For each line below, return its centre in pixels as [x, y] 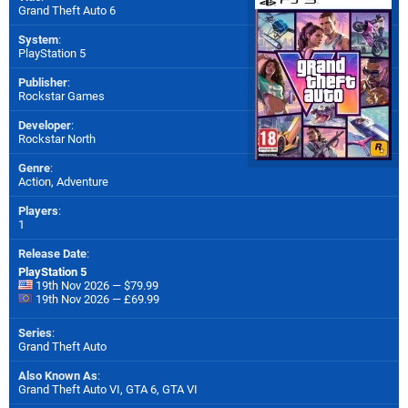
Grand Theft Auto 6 [67, 10]
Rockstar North [57, 138]
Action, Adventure [63, 181]
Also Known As [58, 375]
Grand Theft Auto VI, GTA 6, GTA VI [108, 389]
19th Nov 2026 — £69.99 [96, 299]
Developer [45, 125]
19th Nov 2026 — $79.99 [96, 285]
